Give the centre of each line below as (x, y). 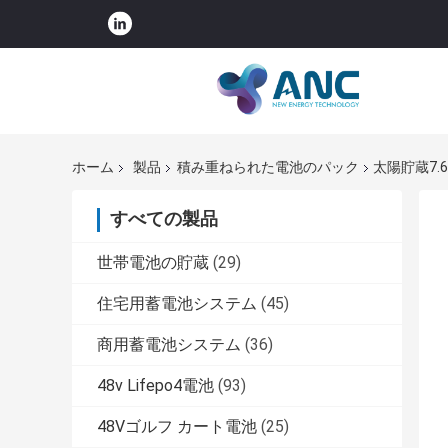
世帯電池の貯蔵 (153, 263)
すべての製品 (164, 219)
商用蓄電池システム (169, 345)
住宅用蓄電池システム (177, 304)
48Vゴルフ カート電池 (177, 427)
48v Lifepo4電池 (155, 386)
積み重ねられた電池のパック (268, 167)
